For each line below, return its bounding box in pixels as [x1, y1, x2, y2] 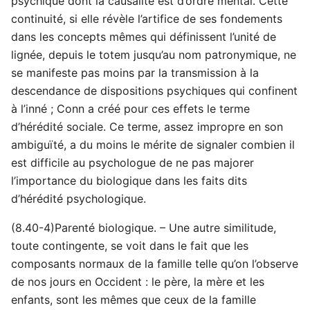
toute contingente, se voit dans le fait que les [11, 239, 248, 253]
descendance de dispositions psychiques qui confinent [11, 84, 298, 98]
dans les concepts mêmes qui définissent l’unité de [11, 30, 276, 44]
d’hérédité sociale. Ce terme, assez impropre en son [11, 120, 283, 134]
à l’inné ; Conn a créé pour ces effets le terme [11, 102, 250, 116]
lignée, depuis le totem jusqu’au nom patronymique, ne [11, 48, 296, 62]
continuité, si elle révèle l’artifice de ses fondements [11, 12, 282, 26]
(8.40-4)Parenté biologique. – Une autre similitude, [11, 221, 276, 235]
